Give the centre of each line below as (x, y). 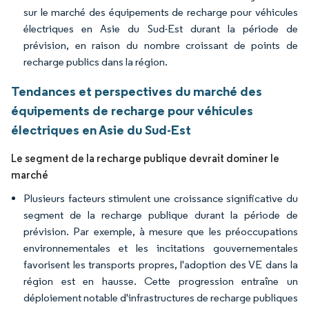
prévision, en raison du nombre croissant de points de (161, 45)
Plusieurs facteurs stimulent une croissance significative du (161, 198)
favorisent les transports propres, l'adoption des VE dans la (161, 265)
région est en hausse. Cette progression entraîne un (161, 281)
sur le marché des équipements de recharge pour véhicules (161, 12)
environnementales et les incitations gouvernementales (161, 248)
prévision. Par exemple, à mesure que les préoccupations (161, 231)
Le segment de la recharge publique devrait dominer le (145, 158)
